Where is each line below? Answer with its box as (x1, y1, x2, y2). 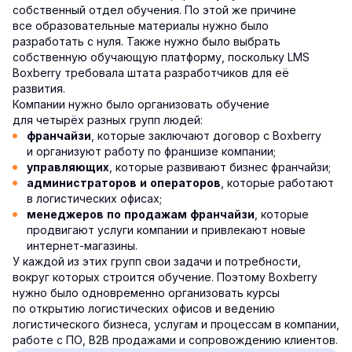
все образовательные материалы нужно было (13, 19, 269, 33)
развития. (13, 82, 65, 96)
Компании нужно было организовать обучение (13, 97, 269, 112)
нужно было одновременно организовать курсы (13, 286, 280, 300)
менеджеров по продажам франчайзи (27, 208, 255, 222)
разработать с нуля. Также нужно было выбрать (13, 35, 280, 49)
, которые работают (221, 176, 334, 190)
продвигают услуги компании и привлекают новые (27, 223, 306, 237)
